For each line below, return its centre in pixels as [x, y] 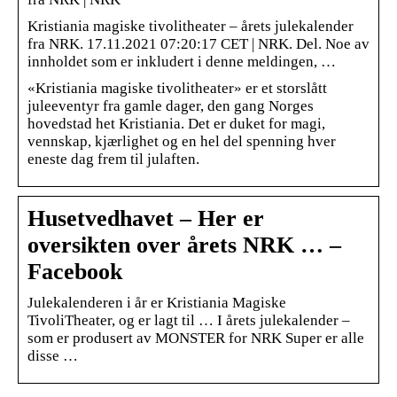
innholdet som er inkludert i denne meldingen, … [182, 61]
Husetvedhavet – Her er [146, 218]
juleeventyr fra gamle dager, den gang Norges [171, 105]
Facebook [75, 271]
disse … [53, 355]
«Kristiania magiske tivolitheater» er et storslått [177, 88]
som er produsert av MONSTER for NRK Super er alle [196, 338]
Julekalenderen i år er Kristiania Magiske [157, 302]
